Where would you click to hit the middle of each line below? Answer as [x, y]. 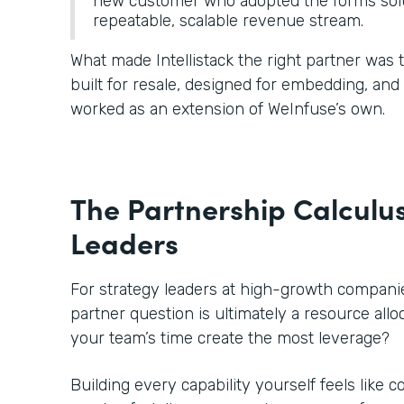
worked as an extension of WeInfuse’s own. [230, 109]
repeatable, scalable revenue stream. [230, 20]
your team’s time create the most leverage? [232, 338]
